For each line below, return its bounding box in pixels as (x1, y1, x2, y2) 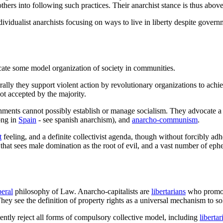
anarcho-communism (132, 115, 198, 124)
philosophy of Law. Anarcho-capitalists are (13, 187, 151, 196)
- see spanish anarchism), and (36, 115, 132, 124)
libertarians (151, 187, 186, 196)
